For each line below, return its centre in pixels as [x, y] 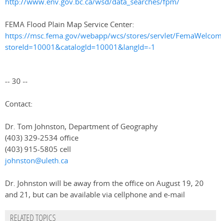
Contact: [19, 104]
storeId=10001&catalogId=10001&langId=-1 [80, 47]
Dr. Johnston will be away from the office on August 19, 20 [104, 184]
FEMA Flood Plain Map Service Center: [70, 25]
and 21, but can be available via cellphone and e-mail [95, 195]
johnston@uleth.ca [37, 161]
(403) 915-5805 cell [38, 149]
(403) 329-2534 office [42, 138]
